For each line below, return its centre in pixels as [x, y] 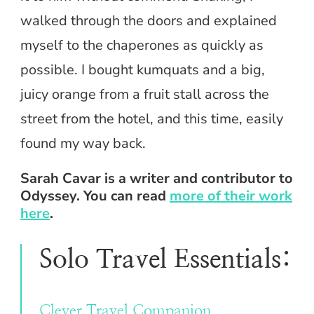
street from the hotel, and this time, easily [152, 118]
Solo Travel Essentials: [165, 259]
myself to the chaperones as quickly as [142, 45]
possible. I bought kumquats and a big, [143, 69]
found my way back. [83, 143]
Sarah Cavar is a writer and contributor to [157, 178]
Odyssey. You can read [95, 196]
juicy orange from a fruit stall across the [145, 94]
